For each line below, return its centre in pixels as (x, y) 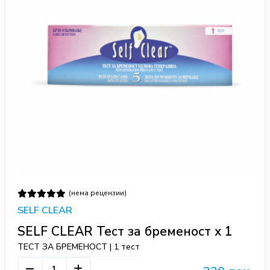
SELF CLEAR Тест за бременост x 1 (125, 232)
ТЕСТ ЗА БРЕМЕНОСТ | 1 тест (78, 247)
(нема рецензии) (97, 193)
